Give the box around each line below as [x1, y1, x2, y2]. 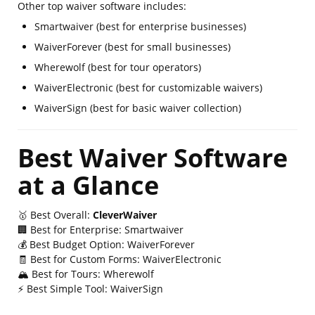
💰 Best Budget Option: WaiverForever [18, 238, 195, 251]
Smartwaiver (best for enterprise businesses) [34, 20, 246, 33]
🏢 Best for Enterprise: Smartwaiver [18, 223, 189, 236]
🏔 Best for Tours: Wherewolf [18, 267, 154, 281]
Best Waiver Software [18, 141, 288, 175]
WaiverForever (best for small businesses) [34, 40, 231, 53]
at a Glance [18, 168, 159, 202]
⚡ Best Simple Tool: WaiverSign [18, 282, 163, 295]
